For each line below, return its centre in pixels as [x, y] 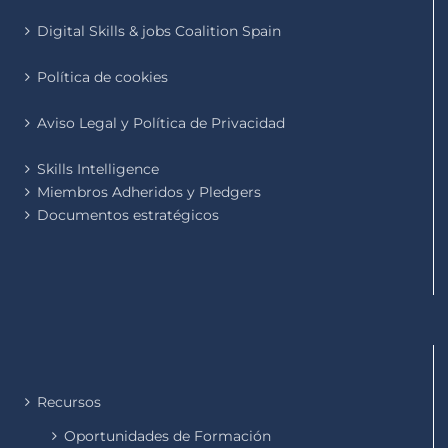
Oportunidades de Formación [167, 436]
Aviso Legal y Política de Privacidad [161, 123]
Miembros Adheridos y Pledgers [149, 192]
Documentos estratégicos [128, 215]
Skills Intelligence [98, 169]
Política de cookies [102, 77]
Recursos [69, 402]
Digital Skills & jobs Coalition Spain [159, 31]
